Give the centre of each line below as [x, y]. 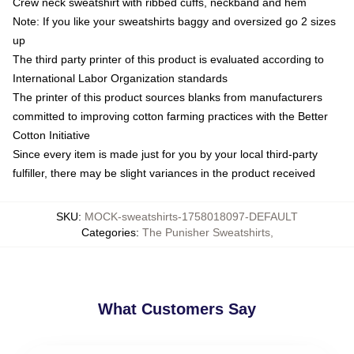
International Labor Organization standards [120, 78]
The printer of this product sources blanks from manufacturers [168, 97]
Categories [108, 232]
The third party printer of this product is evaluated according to [168, 59]
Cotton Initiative [51, 135]
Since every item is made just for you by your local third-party [165, 154]
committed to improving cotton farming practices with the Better [170, 116]
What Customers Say [177, 309]
